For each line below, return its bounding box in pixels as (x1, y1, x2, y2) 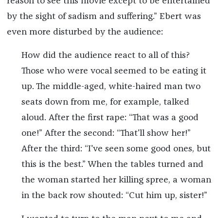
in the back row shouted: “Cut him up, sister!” (21, 191, 207, 200)
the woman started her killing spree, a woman (21, 176, 211, 185)
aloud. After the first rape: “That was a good (21, 113, 199, 123)
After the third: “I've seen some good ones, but (21, 145, 211, 154)
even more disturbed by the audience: (6, 28, 163, 37)
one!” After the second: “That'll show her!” (21, 129, 191, 138)
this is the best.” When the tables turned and (21, 160, 203, 169)
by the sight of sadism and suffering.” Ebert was (6, 12, 201, 21)
